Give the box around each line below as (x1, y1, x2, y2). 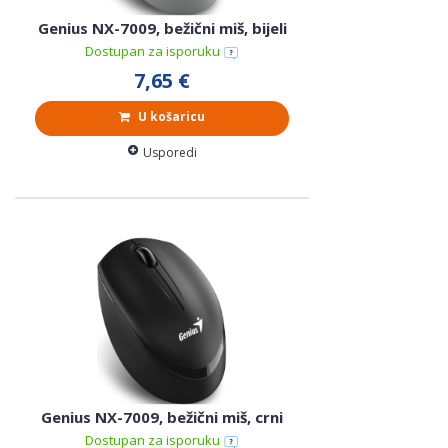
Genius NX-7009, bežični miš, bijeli (37, 18, 287, 39)
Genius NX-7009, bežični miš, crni (41, 407, 283, 428)
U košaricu (135, 108, 205, 126)
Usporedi (142, 144, 197, 162)
